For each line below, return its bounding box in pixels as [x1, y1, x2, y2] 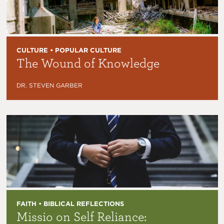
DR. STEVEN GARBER [16, 81, 82, 89]
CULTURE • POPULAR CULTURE [16, 46, 121, 54]
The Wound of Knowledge [16, 55, 159, 70]
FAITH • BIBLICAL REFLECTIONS [16, 200, 124, 208]
